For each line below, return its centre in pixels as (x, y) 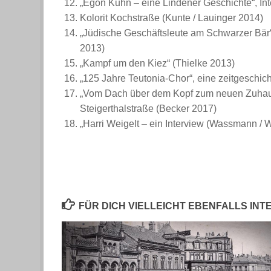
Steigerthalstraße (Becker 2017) (148, 108)
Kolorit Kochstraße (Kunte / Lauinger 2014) (171, 18)
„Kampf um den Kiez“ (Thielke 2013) (157, 63)
